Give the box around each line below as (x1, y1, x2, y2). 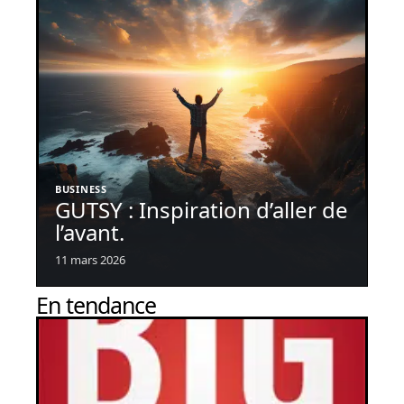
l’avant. (55, 217, 124, 248)
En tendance (36, 289, 156, 321)
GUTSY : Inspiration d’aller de (55, 195, 348, 225)
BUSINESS (55, 182, 107, 197)
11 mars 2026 (55, 252, 125, 269)
